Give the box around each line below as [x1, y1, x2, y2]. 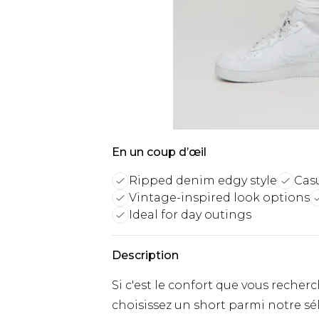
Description [112, 249, 179, 262]
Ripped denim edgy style [129, 174, 277, 187]
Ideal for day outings [129, 208, 251, 221]
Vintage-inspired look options [129, 191, 310, 204]
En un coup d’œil [112, 145, 206, 159]
